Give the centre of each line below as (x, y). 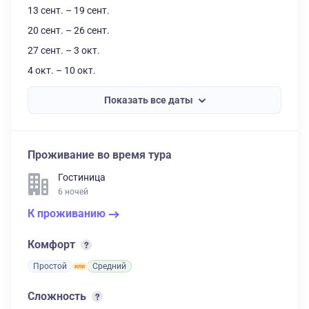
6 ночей (73, 192)
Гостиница (82, 177)
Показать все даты (148, 100)
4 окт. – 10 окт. (62, 70)
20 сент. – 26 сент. (69, 30)
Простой (50, 266)
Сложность (58, 296)
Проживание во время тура (100, 155)
